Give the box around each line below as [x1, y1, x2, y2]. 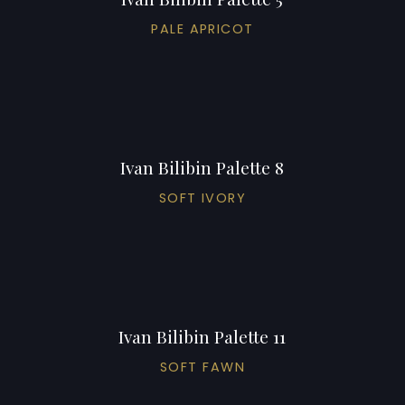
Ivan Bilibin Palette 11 [118, 324, 287, 348]
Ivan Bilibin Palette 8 [120, 155, 285, 179]
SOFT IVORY [158, 188, 247, 207]
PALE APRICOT [151, 19, 254, 38]
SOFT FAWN [160, 357, 245, 376]
